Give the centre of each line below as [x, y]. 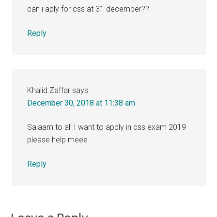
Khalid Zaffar [49, 90]
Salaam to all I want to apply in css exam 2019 [107, 127]
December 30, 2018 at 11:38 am [81, 103]
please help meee [58, 139]
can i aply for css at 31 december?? [88, 9]
